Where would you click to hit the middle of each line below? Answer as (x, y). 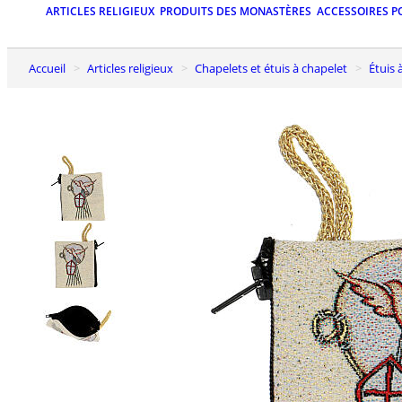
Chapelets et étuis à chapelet (275, 68)
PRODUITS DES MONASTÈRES (236, 12)
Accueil (51, 68)
